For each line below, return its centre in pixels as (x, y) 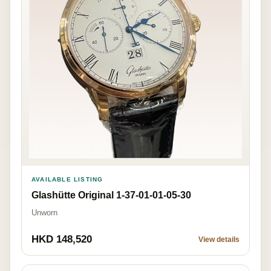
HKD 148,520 (62, 240)
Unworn (44, 213)
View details (219, 240)
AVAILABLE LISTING (67, 180)
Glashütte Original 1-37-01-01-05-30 (111, 195)
